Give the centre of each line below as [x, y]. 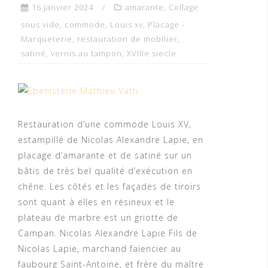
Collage [184, 7]
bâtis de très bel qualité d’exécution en [105, 170]
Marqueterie [47, 39]
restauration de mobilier [127, 39]
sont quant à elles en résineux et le [96, 202]
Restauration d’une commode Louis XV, [105, 124]
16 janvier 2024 [63, 7]
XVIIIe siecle [152, 54]
